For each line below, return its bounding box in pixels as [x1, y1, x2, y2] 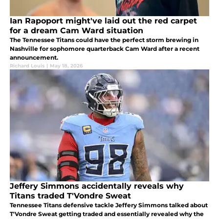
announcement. [10, 53, 58, 61]
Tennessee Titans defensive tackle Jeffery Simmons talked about [10, 201, 208, 209]
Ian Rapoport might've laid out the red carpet [10, 16, 197, 25]
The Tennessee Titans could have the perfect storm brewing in [10, 36, 198, 44]
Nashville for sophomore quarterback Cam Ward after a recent [10, 44, 199, 52]
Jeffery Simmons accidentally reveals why [10, 181, 184, 191]
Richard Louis [10, 62, 44, 69]
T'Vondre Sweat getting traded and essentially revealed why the [10, 210, 204, 218]
